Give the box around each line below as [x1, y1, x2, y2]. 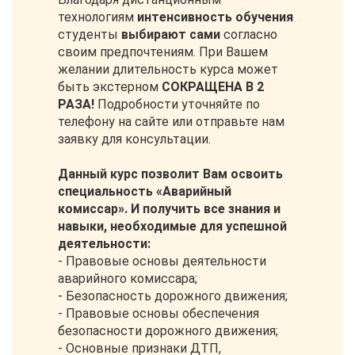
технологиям [58, 10, 137, 25]
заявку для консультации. [58, 132, 211, 147]
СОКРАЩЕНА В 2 [162, 79, 264, 95]
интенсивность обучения [137, 10, 293, 25]
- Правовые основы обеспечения [58, 306, 259, 322]
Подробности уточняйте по [94, 97, 260, 113]
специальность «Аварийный [58, 184, 231, 200]
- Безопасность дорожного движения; [58, 288, 288, 304]
